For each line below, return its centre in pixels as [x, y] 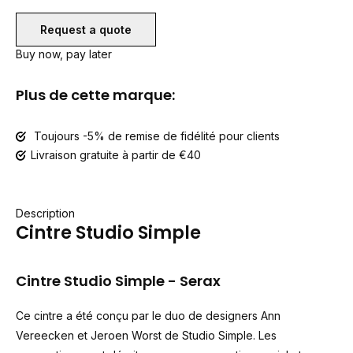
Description [45, 213]
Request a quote [86, 30]
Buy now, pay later [64, 54]
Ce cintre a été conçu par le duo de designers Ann [148, 316]
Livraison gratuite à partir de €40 [116, 155]
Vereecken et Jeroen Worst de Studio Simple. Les [146, 335]
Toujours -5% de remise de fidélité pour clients [155, 136]
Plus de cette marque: [95, 95]
